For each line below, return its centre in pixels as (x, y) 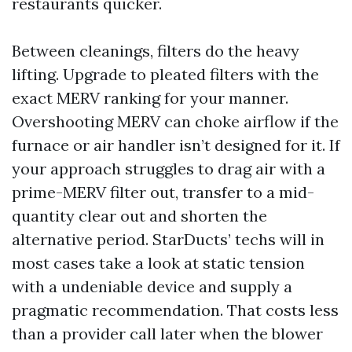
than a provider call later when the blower (167, 334)
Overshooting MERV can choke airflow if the (175, 121)
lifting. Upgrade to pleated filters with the (165, 74)
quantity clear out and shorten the (139, 216)
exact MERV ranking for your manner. (150, 98)
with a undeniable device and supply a (152, 286)
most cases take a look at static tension (158, 263)
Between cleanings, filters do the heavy (156, 51)
